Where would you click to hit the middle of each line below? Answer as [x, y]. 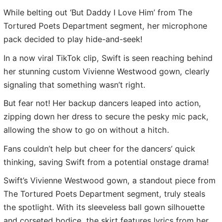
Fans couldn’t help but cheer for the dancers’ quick [99, 148]
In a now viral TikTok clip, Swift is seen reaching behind [108, 58]
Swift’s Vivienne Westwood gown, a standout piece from [110, 181]
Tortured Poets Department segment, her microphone [105, 26]
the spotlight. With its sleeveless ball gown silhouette [104, 207]
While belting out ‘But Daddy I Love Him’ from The [98, 13]
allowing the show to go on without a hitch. [86, 130]
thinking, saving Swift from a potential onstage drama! [106, 162]
